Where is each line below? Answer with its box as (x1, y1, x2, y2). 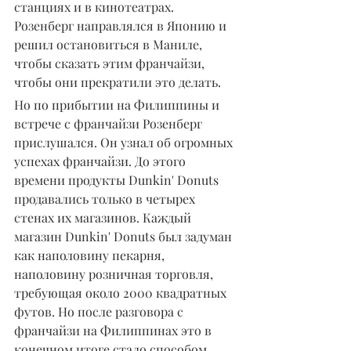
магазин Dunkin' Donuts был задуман (14, 227, 235, 244)
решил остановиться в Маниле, (14, 35, 205, 52)
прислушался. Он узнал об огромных (14, 133, 236, 150)
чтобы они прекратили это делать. (14, 73, 221, 90)
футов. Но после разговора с (14, 302, 186, 320)
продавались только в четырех (14, 190, 198, 207)
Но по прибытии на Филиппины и (14, 96, 223, 113)
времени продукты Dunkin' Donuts (14, 171, 222, 188)
